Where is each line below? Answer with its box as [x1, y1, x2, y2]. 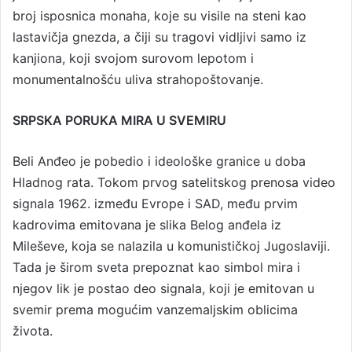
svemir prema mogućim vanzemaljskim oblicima [13, 301, 298, 317]
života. [13, 322, 53, 339]
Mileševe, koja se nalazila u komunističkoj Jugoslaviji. [13, 237, 330, 254]
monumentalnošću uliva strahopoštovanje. [13, 71, 263, 87]
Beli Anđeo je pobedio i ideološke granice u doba [13, 152, 306, 169]
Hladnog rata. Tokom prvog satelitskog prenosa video [13, 174, 335, 190]
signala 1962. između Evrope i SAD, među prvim [13, 195, 298, 211]
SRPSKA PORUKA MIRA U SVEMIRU [13, 112, 226, 128]
